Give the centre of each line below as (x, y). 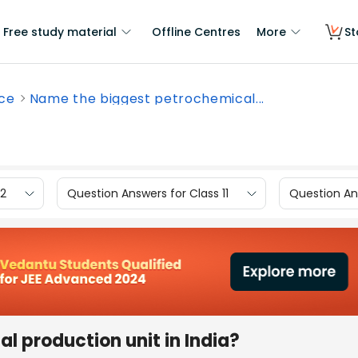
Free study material (60, 32)
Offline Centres (196, 32)
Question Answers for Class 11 (148, 193)
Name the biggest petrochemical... (147, 99)
